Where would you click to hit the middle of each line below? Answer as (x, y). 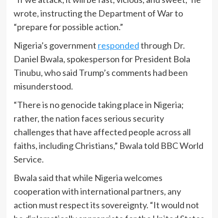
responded (118, 45)
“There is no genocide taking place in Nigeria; (99, 105)
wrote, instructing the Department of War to (98, 13)
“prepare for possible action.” (68, 27)
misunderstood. (43, 86)
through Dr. (162, 45)
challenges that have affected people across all (102, 132)
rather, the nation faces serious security (89, 118)
